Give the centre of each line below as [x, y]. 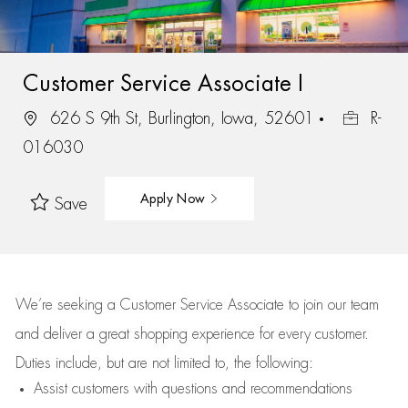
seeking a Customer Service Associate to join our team [215, 305]
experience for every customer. [280, 334]
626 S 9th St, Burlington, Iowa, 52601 [182, 118]
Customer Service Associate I [163, 83]
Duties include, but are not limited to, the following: [164, 363]
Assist [50, 389]
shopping [163, 334]
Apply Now [174, 198]
